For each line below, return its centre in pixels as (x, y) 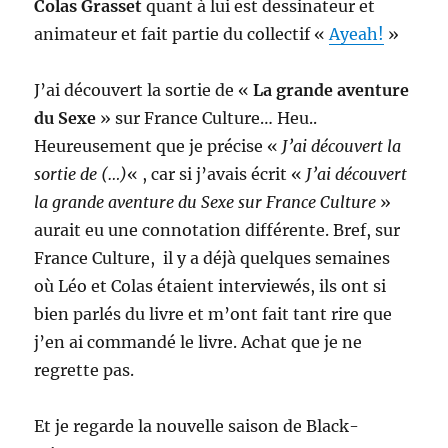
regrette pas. (84, 370)
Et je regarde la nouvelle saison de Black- (197, 426)
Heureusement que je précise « (158, 146)
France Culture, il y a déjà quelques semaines (212, 258)
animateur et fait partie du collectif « (182, 34)
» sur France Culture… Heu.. (207, 118)
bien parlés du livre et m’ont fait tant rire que (213, 314)
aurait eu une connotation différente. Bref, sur (217, 230)
